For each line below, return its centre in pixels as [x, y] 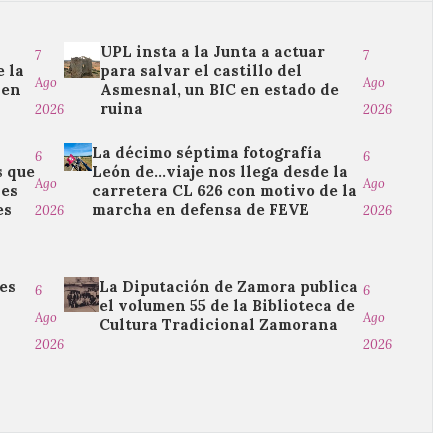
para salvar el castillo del [201, 70]
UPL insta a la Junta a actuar [213, 51]
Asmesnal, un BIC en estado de [220, 89]
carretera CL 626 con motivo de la [224, 190]
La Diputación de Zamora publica [228, 286]
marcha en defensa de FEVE [200, 209]
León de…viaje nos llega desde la [219, 171]
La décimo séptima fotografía [206, 152]
